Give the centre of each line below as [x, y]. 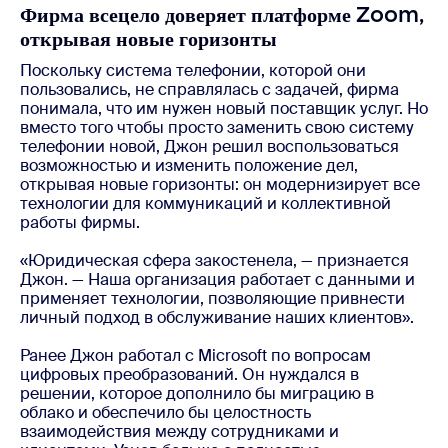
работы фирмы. [80, 222]
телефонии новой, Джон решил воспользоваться [209, 146]
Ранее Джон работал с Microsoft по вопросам [195, 355]
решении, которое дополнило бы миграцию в [197, 393]
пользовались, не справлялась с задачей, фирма [209, 89]
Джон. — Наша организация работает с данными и [217, 279]
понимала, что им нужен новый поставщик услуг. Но [224, 108]
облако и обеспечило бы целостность [165, 412]
